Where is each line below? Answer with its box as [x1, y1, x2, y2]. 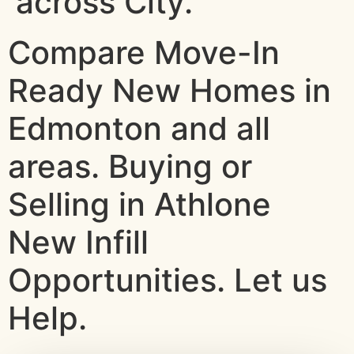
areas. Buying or [8, 147, 252, 186]
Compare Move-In [8, 33, 280, 72]
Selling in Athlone [8, 185, 271, 224]
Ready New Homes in [8, 71, 331, 110]
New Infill [8, 223, 149, 262]
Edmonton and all [8, 109, 270, 148]
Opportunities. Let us [8, 261, 327, 299]
